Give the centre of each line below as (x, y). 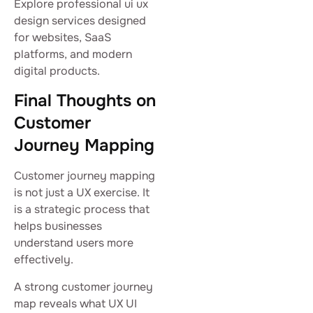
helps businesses (58, 226)
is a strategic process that (82, 210)
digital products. (57, 71)
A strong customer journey (83, 286)
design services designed (80, 21)
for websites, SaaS (63, 38)
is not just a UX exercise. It (82, 193)
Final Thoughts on (85, 101)
